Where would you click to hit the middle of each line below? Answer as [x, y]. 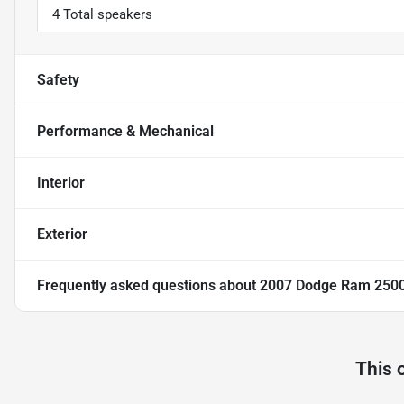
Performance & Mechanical [125, 132]
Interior [61, 183]
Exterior [62, 234]
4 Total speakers [102, 15]
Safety [58, 80]
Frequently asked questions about [148, 286]
